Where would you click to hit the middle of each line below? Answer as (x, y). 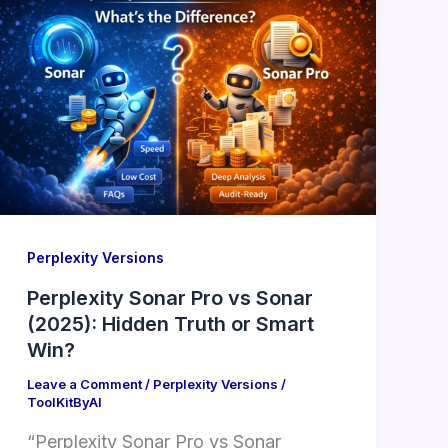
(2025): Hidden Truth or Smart (170, 324)
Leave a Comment (84, 384)
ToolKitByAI (64, 402)
